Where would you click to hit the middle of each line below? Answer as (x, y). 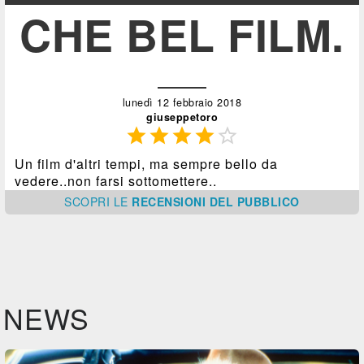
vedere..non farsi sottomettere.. (116, 181)
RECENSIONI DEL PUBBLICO (216, 202)
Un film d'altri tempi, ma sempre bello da (147, 164)
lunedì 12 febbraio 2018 (182, 103)
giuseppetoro (182, 117)
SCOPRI (89, 202)
